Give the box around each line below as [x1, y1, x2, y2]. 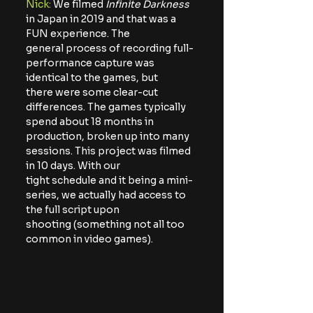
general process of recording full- [26, 42, 194, 55]
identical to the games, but [26, 71, 158, 85]
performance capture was [26, 57, 156, 70]
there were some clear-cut [26, 86, 160, 99]
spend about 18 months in [26, 115, 154, 129]
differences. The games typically [26, 101, 188, 114]
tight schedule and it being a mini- [26, 174, 193, 187]
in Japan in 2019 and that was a [26, 13, 178, 26]
